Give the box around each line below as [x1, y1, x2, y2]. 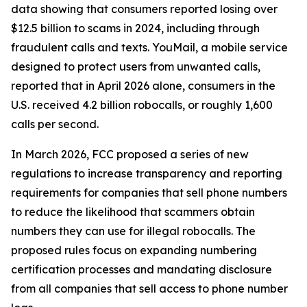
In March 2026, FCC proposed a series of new [11, 147, 249, 161]
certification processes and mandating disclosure [11, 262, 272, 276]
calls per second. [11, 117, 99, 131]
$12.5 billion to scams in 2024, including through [11, 21, 260, 35]
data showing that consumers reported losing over [11, 2, 278, 16]
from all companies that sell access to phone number [11, 282, 288, 295]
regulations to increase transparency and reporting [11, 167, 282, 180]
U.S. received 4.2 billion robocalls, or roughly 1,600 [11, 98, 273, 112]
